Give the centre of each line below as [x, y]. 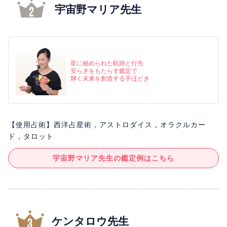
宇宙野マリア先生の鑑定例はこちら [113, 158]
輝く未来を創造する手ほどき [110, 78]
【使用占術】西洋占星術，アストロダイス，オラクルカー [107, 124]
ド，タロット [31, 136]
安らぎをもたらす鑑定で [104, 71]
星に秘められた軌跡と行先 [107, 63]
